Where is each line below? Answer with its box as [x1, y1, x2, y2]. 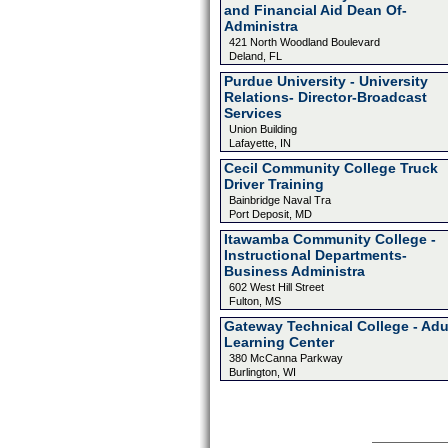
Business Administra [223, 263, 365, 279]
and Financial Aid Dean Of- [223, 2, 407, 18]
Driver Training [223, 176, 324, 192]
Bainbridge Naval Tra [228, 194, 331, 206]
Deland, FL [228, 50, 282, 62]
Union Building [228, 123, 297, 135]
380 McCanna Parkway [228, 352, 343, 364]
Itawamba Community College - [223, 231, 436, 247]
